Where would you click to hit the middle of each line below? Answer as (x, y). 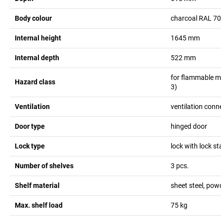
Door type (30, 126)
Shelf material (37, 185)
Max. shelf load (39, 205)
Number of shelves (44, 166)
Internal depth (37, 57)
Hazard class (35, 82)
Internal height (38, 38)
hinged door (189, 126)
